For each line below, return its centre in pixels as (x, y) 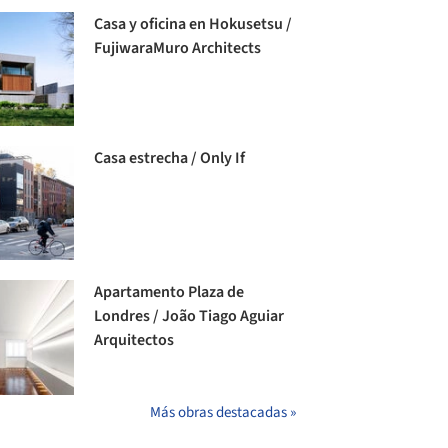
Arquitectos (134, 340)
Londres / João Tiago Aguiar (189, 316)
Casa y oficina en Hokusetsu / (193, 24)
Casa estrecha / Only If (170, 158)
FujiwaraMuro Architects (178, 48)
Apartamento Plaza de (169, 292)
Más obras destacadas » (223, 412)
